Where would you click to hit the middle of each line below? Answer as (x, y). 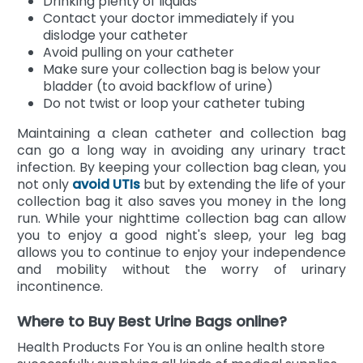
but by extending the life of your (243, 184)
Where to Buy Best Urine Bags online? (152, 321)
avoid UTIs (106, 184)
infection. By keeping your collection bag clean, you (181, 167)
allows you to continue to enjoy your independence (181, 252)
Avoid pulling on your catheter (139, 52)
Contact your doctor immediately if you (169, 18)
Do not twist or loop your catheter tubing (174, 103)
